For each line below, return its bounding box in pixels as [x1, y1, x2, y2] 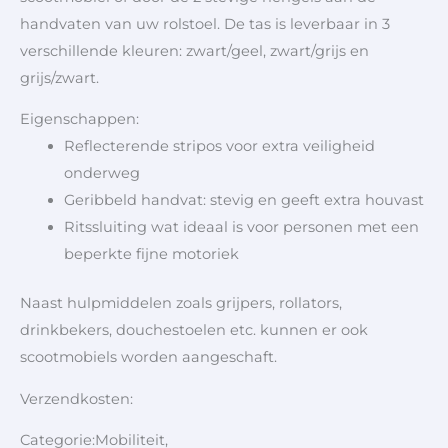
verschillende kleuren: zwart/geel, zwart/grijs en [20, 41, 369, 60]
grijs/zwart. [20, 68, 99, 87]
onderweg [63, 164, 140, 183]
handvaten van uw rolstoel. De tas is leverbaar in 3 [20, 14, 390, 33]
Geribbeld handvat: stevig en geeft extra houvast [63, 191, 424, 210]
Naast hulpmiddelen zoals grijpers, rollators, [20, 294, 342, 313]
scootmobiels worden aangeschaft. [20, 348, 277, 367]
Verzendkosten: [20, 389, 137, 408]
